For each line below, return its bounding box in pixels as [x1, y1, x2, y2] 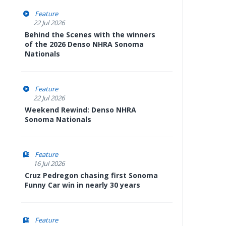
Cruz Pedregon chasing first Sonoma [25, 171, 158, 180]
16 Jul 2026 [33, 159, 65, 168]
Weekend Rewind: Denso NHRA [25, 105, 136, 115]
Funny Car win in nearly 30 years [25, 180, 140, 190]
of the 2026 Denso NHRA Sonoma [25, 39, 144, 49]
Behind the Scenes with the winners [25, 30, 155, 39]
